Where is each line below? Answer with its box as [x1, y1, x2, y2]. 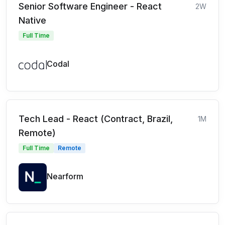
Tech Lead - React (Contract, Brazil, [19, 114, 173, 124]
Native [19, 15, 46, 26]
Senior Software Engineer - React [19, 1, 162, 12]
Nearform [47, 171, 83, 181]
